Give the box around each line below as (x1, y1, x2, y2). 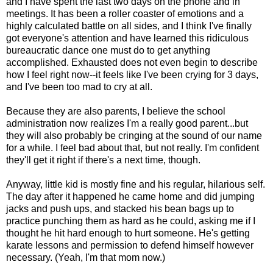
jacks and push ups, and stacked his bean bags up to (6, 204, 234, 214)
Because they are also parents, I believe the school (6, 106, 225, 117)
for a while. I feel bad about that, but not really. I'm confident (6, 143, 259, 154)
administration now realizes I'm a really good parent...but (6, 118, 248, 129)
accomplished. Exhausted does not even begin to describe (6, 57, 258, 68)
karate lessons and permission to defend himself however (6, 240, 253, 251)
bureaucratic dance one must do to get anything (6, 45, 210, 56)
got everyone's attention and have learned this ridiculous (6, 33, 249, 44)
